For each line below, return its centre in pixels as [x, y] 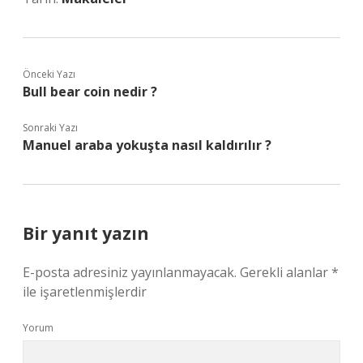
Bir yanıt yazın [86, 233]
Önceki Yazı [49, 74]
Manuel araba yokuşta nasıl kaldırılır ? [147, 145]
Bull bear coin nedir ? [90, 92]
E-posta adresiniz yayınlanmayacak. [130, 272]
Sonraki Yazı [50, 128]
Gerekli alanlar [286, 272]
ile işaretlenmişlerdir [85, 292]
